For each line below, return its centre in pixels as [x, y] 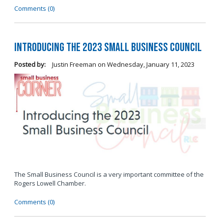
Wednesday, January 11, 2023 [151, 64]
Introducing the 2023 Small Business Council [108, 47]
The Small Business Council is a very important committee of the [109, 175]
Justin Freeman [73, 64]
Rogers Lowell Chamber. [50, 183]
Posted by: [30, 64]
